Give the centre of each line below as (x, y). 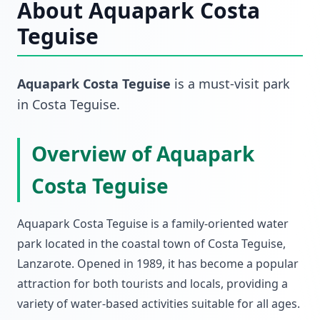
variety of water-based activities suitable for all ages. (159, 304)
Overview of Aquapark (143, 154)
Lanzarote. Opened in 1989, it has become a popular (158, 264)
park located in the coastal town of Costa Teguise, (151, 244)
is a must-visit (217, 84)
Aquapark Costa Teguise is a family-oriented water (153, 224)
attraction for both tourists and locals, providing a (152, 284)
